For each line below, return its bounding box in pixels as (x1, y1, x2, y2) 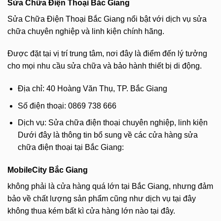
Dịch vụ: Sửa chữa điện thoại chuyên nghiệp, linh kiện (17, 118, 208, 127)
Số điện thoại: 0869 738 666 (17, 101, 116, 110)
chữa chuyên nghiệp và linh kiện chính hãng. (7, 27, 164, 36)
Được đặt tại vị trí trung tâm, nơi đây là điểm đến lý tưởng (7, 49, 207, 58)
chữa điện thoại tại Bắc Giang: (17, 143, 124, 152)
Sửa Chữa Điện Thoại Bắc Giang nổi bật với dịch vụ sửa (7, 14, 207, 23)
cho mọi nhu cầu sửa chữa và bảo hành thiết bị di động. (7, 62, 202, 71)
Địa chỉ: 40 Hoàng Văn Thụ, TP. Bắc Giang (17, 84, 167, 93)
